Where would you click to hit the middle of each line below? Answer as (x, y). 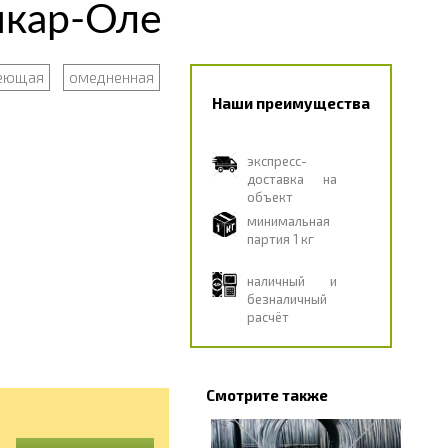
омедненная (111, 77)
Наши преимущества (290, 103)
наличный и (291, 281)
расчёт (267, 317)
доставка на (291, 179)
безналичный (286, 299)
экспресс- (276, 161)
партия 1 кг (280, 239)
